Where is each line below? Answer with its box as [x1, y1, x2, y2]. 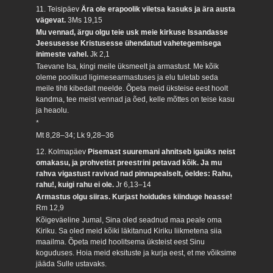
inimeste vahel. [36, 49, 91, 58]
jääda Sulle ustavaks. [36, 260, 107, 269]
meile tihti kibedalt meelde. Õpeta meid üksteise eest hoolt [36, 84, 229, 93]
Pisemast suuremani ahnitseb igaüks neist [88, 147, 236, 156]
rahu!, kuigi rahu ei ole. [36, 180, 116, 189]
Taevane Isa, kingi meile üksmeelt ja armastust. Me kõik [36, 62, 219, 71]
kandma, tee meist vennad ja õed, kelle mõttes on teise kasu [36, 95, 235, 104]
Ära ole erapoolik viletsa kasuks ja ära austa [81, 4, 236, 13]
